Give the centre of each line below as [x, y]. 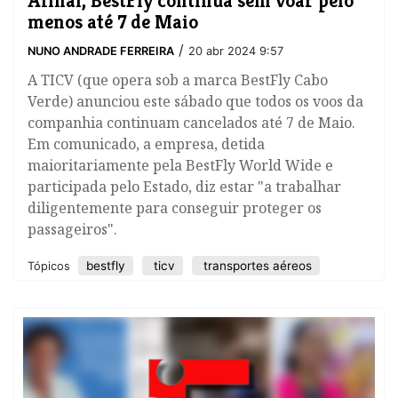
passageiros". [72, 230]
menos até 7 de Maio [113, 22]
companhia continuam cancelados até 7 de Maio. [191, 123]
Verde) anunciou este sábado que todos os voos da [195, 102]
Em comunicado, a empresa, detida [146, 144]
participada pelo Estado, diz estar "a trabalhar [184, 187]
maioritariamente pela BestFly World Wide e [180, 166]
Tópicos [51, 267]
